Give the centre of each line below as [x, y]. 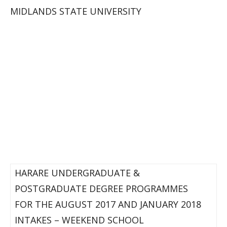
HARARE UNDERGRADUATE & [77, 173]
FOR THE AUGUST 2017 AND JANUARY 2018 [108, 204]
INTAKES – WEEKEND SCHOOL [79, 220]
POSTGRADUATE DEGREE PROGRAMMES [101, 188]
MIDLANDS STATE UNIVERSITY [76, 11]
